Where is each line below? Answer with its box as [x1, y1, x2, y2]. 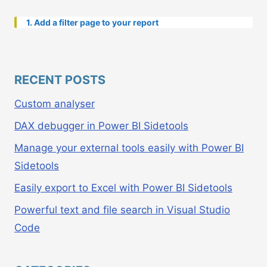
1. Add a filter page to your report [26, 17, 159, 27]
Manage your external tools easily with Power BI [14, 141, 244, 154]
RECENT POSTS [14, 73, 105, 88]
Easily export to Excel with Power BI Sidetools [14, 181, 232, 194]
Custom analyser [14, 98, 95, 110]
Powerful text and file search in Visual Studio [14, 203, 230, 216]
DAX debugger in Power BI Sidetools [14, 120, 188, 132]
